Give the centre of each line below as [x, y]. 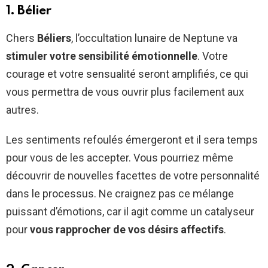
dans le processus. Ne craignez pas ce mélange [120, 193]
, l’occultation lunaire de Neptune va [154, 38]
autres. [22, 109]
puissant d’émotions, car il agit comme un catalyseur [130, 211]
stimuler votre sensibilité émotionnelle [102, 56]
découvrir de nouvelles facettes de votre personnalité [133, 175]
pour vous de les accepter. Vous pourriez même [120, 157]
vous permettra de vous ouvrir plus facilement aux [125, 92]
